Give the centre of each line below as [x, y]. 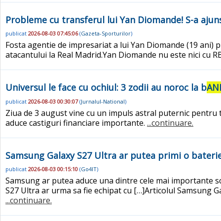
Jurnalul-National [103, 101]
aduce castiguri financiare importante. [76, 123]
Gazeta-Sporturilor [106, 33]
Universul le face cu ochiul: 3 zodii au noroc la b [106, 88]
